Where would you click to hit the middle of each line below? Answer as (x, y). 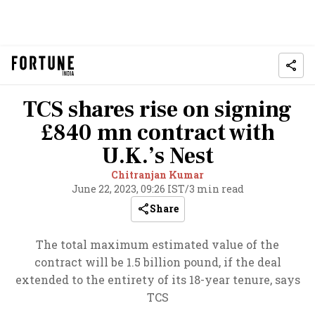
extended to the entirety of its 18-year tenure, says (157, 279)
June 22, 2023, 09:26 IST (128, 189)
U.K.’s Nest (157, 156)
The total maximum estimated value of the (157, 244)
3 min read (216, 189)
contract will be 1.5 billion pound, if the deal (157, 262)
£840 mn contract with (157, 133)
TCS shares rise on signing (157, 110)
